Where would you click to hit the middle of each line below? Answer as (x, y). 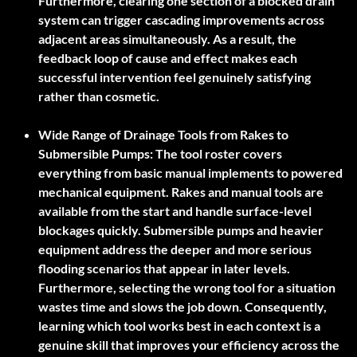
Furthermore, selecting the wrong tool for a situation (187, 288)
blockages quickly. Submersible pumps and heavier (181, 230)
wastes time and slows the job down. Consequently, (182, 307)
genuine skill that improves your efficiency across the (189, 345)
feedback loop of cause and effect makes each (168, 58)
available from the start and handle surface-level (175, 211)
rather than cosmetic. (99, 96)
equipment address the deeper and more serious (175, 249)
